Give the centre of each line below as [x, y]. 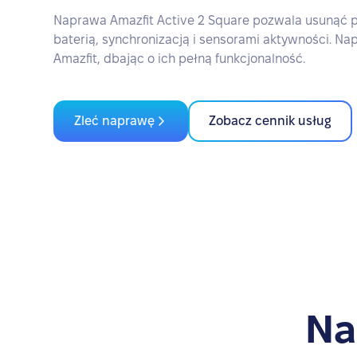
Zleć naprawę [115, 121]
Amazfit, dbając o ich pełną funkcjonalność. [180, 59]
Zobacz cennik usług [271, 121]
